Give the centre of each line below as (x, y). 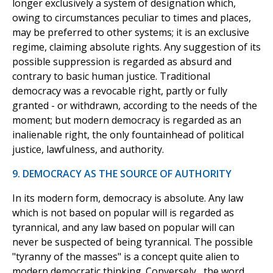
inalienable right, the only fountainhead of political (128, 135)
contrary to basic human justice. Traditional (111, 76)
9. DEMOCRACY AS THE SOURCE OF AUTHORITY (122, 174)
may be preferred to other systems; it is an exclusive (131, 33)
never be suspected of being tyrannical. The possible (133, 242)
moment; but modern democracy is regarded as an (127, 120)
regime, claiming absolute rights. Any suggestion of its (136, 47)
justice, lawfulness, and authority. (88, 150)
